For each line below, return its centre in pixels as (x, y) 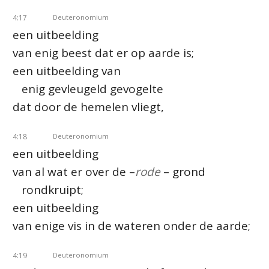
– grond (184, 172)
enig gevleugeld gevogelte (88, 89)
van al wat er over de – (74, 172)
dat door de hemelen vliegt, (88, 107)
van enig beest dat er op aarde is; (103, 53)
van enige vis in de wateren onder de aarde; (131, 226)
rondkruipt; (48, 190)
